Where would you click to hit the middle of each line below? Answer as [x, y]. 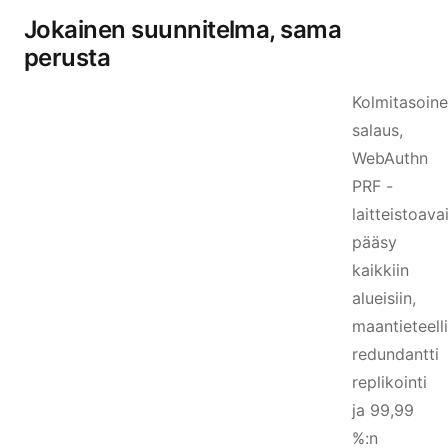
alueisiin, [384, 298]
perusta [67, 57]
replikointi [389, 382]
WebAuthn [390, 158]
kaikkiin [380, 270]
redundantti [395, 354]
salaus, [377, 130]
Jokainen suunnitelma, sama [183, 29]
